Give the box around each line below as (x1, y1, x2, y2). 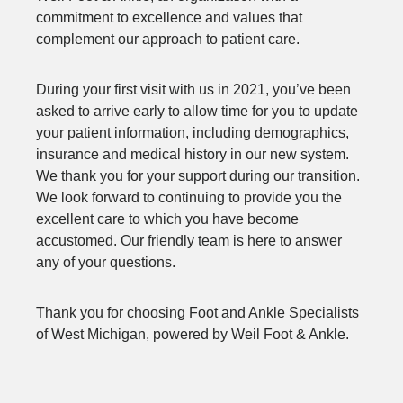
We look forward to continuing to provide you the (36, 189, 342, 205)
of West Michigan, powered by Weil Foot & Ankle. (36, 326, 349, 342)
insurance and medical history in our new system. (36, 146, 349, 162)
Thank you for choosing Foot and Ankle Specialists (36, 304, 359, 320)
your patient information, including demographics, (36, 124, 349, 140)
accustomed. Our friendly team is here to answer (36, 232, 342, 248)
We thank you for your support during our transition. (36, 167, 360, 184)
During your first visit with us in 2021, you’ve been (36, 81, 351, 97)
